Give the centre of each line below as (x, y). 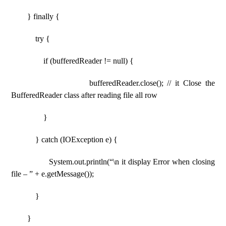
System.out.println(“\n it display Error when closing (113, 162)
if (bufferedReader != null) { (73, 61)
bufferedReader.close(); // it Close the (113, 83)
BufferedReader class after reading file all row (84, 95)
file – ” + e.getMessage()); (53, 174)
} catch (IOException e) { (65, 139)
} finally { (36, 16)
